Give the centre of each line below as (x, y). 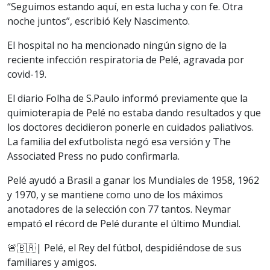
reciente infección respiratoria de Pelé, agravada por (126, 59)
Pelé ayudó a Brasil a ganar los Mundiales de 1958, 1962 (133, 180)
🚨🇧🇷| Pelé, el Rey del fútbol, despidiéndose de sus (124, 247)
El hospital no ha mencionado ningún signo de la (117, 45)
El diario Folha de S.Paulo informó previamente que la (127, 98)
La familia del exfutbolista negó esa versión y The (119, 141)
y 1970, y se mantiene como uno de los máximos (115, 194)
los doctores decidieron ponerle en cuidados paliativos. (130, 127)
